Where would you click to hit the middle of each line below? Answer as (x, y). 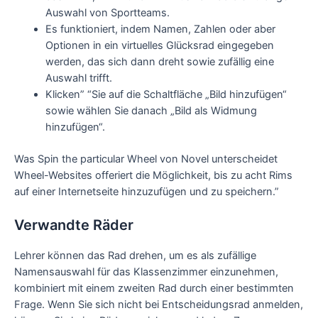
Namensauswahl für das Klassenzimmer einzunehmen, (146, 272)
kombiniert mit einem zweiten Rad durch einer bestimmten (154, 289)
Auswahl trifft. (78, 78)
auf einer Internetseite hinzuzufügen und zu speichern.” (147, 192)
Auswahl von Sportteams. (107, 13)
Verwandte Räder (74, 225)
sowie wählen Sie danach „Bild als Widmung (151, 111)
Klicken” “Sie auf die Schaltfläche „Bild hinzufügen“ (166, 95)
